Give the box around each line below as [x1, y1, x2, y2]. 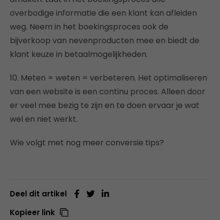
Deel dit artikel [10, 188, 67, 199]
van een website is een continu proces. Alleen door [10, 85, 205, 97]
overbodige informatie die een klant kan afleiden [10, 7, 197, 19]
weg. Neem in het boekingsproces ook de [10, 21, 168, 32]
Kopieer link [10, 207, 55, 218]
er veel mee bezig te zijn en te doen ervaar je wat [10, 99, 199, 111]
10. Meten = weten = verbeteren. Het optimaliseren [10, 72, 207, 83]
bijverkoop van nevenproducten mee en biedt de [10, 34, 199, 46]
